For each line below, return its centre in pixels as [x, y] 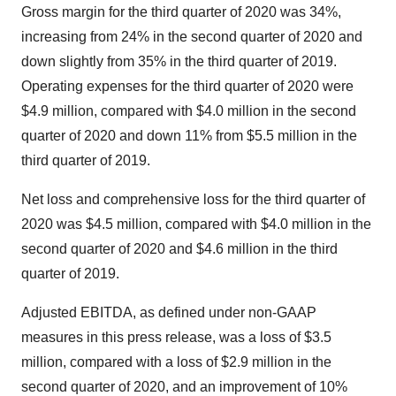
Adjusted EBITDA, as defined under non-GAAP [169, 312]
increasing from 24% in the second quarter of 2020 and [192, 37]
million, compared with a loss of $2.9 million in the [176, 362]
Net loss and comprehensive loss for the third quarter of [193, 199]
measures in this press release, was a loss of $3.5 [176, 337]
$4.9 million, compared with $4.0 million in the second [189, 111]
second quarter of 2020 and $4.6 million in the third [179, 249]
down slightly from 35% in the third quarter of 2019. [179, 61]
